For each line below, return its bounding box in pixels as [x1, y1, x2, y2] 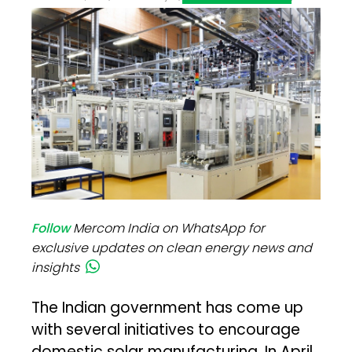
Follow [31, 219, 71, 238]
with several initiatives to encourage [31, 319, 301, 341]
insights [31, 258, 80, 277]
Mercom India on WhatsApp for [73, 219, 266, 238]
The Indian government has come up [31, 297, 304, 319]
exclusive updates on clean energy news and [31, 239, 313, 258]
